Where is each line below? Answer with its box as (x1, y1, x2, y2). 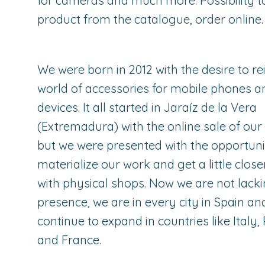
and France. (37, 232, 102, 247)
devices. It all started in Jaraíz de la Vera (37, 100, 257, 115)
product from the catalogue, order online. (37, 12, 264, 27)
